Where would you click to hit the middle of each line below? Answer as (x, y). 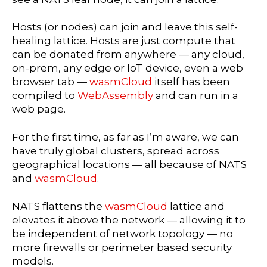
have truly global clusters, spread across (116, 151)
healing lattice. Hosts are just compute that (124, 41)
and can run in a (197, 96)
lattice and (197, 207)
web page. (39, 109)
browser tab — (51, 82)
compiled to (45, 96)
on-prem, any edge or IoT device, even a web (128, 68)
